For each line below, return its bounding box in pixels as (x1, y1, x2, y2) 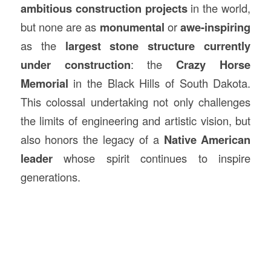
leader (20, 149, 53, 166)
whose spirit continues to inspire (52, 149, 251, 166)
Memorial (20, 74, 68, 91)
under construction (20, 56, 131, 73)
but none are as (20, 18, 100, 34)
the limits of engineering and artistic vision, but (20, 112, 251, 128)
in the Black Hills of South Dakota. (68, 74, 251, 91)
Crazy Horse (176, 56, 251, 73)
